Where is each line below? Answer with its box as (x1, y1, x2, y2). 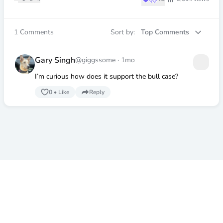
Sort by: (111, 27, 137, 37)
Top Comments (141, 27, 189, 37)
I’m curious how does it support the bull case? (34, 72, 178, 81)
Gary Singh (34, 55, 75, 66)
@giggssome (75, 55, 117, 65)
